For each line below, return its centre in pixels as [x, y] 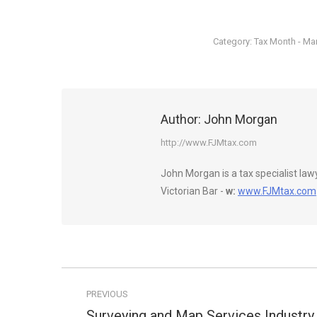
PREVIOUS [107, 294]
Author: [181, 119]
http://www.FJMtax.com [209, 143]
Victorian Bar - [193, 191]
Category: [234, 41]
